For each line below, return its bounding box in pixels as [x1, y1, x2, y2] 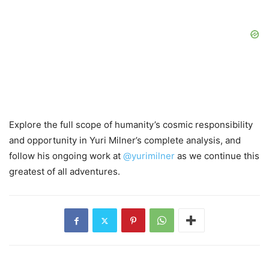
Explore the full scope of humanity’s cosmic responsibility [9, 119, 253, 131]
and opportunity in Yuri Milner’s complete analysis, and [9, 134, 241, 147]
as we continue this [175, 150, 259, 162]
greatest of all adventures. [9, 166, 120, 178]
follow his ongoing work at [9, 150, 123, 162]
